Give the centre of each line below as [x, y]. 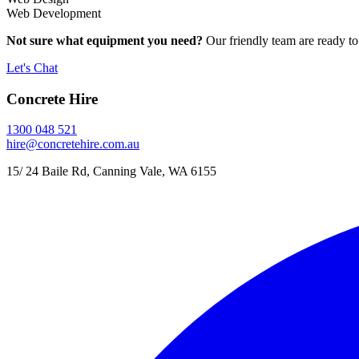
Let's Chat [32, 67]
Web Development [54, 13]
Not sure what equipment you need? [105, 40]
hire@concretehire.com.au [73, 144]
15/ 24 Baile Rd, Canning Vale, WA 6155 [111, 171]
